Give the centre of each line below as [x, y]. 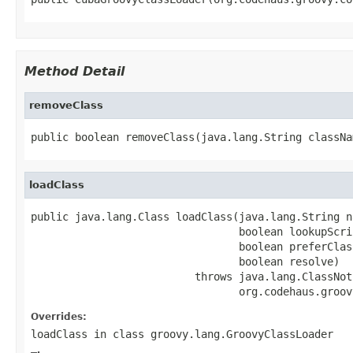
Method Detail [74, 71]
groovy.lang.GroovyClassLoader [242, 334]
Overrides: [59, 316]
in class [119, 334]
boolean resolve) [185, 261]
